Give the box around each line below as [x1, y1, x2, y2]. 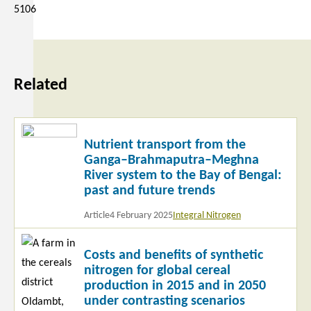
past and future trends [84, 183, 215, 198]
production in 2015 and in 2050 [84, 278, 266, 293]
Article [84, 210, 110, 221]
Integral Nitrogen [173, 210, 241, 221]
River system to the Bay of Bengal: [84, 168, 282, 183]
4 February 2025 [110, 210, 173, 221]
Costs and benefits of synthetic [84, 248, 263, 262]
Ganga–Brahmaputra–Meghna [84, 153, 259, 167]
